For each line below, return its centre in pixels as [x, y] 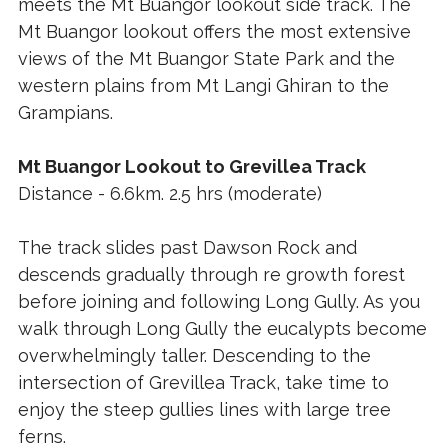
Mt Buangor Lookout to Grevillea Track [191, 167]
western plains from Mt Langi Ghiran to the [203, 86]
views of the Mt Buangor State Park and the [206, 59]
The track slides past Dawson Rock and [187, 248]
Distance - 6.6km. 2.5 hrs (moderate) [169, 194]
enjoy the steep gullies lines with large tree [204, 410]
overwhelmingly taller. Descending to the [194, 356]
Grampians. [67, 113]
